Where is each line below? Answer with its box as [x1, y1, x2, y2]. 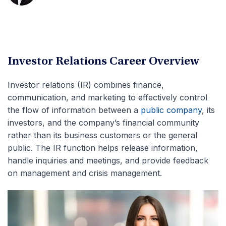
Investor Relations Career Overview [8, 56, 199, 68]
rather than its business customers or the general [8, 130, 197, 140]
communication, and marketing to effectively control [8, 92, 207, 102]
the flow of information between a [8, 105, 141, 115]
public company [141, 105, 202, 115]
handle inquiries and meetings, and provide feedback [8, 155, 208, 165]
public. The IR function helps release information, [8, 143, 198, 153]
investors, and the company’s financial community [8, 118, 199, 128]
